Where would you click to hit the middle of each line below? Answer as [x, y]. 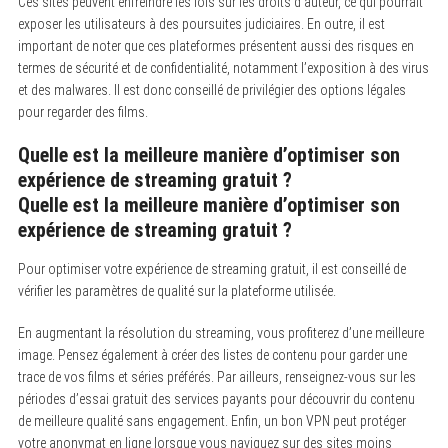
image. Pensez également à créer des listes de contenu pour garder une [212, 354]
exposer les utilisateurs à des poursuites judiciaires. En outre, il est [201, 23]
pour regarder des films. [82, 111]
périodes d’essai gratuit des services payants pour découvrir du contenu [216, 398]
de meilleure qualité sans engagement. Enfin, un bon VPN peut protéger [211, 420]
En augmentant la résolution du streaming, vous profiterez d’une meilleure [220, 332]
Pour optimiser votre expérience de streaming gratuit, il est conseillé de [211, 268]
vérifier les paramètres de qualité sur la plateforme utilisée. [176, 290]
